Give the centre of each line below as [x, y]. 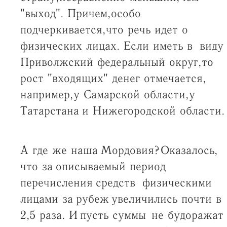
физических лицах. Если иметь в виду [122, 46]
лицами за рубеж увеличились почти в [122, 199]
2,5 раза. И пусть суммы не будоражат [122, 215]
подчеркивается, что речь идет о [104, 30]
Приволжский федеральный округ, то [117, 62]
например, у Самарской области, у [107, 95]
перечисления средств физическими [116, 183]
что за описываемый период [93, 167]
